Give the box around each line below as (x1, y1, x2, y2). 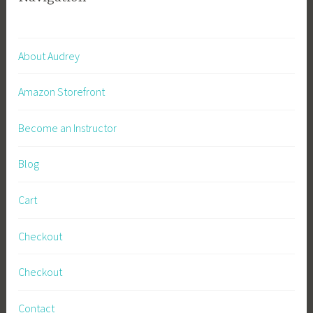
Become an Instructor (18, 120, 117, 135)
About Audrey (18, 48, 80, 63)
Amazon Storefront (18, 85, 105, 99)
